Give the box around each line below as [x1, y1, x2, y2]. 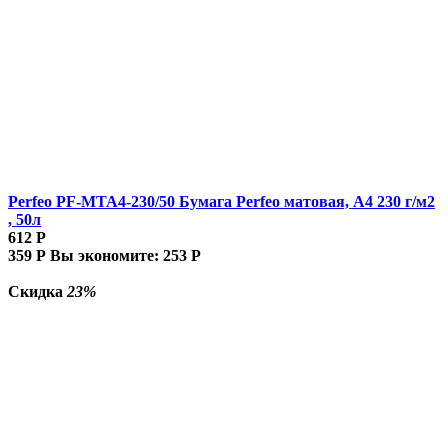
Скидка [8, 282, 67, 300]
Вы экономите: [50, 246, 163, 264]
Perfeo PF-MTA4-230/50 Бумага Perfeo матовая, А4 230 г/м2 [8, 192, 435, 210]
